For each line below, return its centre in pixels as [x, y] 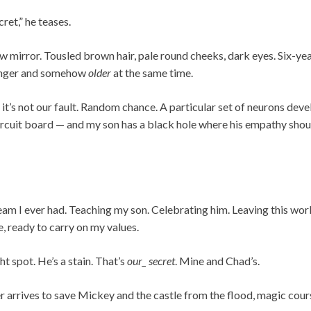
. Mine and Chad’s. [217, 260]
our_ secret [151, 260]
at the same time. [152, 72]
